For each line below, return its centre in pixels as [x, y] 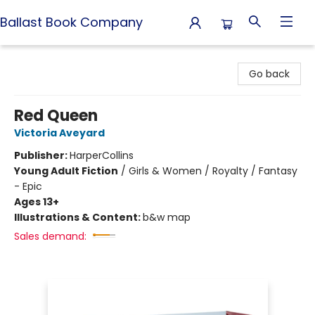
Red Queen [56, 116]
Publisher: [42, 155]
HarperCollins [102, 155]
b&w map [167, 217]
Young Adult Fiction [66, 171]
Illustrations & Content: [78, 217]
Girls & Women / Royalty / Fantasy [213, 171]
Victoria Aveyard [59, 133]
